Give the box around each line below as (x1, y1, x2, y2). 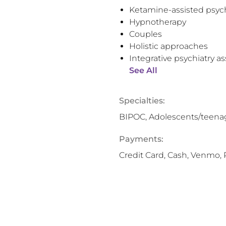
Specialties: (119, 96, 165, 105)
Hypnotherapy (129, 17, 186, 27)
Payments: (119, 134, 163, 144)
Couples (129, 29, 162, 39)
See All (129, 66, 157, 75)
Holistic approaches (129, 41, 208, 51)
